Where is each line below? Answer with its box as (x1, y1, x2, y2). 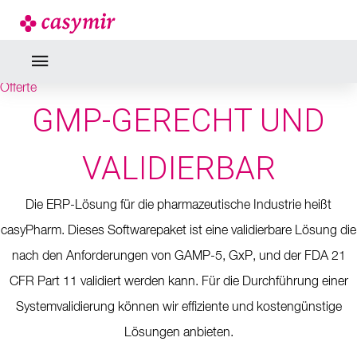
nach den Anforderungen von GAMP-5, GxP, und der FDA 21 (11, 249, 346, 263)
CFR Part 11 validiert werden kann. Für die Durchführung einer (9, 275, 348, 288)
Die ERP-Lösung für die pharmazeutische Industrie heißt (25, 198, 331, 212)
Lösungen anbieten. (124, 326, 233, 339)
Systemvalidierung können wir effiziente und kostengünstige (15, 300, 342, 314)
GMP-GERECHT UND (32, 101, 325, 139)
